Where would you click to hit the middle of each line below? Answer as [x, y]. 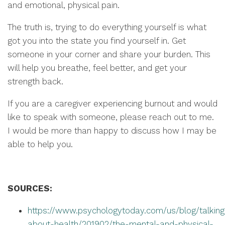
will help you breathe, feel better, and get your [97, 68]
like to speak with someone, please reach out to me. [111, 117]
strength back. [35, 81]
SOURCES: [30, 188]
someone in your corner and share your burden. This [109, 54]
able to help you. [40, 144]
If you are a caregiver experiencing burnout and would [113, 103]
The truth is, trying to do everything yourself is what [107, 27]
